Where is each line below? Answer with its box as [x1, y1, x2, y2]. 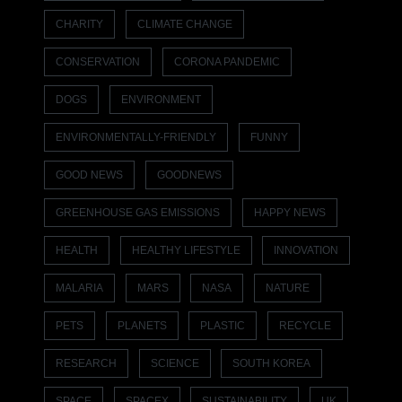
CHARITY [56, 17, 103, 31]
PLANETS [117, 319, 167, 332]
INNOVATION [274, 243, 338, 257]
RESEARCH [56, 356, 117, 370]
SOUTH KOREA [232, 356, 310, 370]
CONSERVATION [56, 55, 140, 68]
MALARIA [56, 281, 103, 294]
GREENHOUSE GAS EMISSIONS [56, 205, 220, 219]
